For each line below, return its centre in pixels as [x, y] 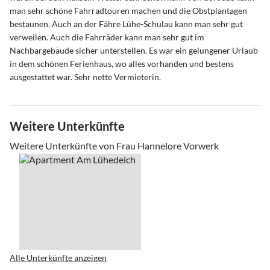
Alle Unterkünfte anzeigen [58, 257]
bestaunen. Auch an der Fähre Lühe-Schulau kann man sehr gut [126, 24]
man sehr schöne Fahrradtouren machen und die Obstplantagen [128, 10]
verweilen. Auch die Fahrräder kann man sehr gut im [107, 37]
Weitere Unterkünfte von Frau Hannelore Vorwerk [114, 145]
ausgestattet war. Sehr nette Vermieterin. [85, 77]
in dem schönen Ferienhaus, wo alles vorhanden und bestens [122, 63]
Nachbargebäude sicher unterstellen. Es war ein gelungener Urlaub [134, 50]
